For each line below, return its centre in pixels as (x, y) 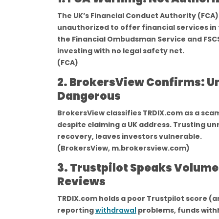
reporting (76, 210)
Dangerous (89, 96)
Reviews (81, 182)
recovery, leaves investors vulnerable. (130, 136)
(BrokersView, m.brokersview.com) (123, 148)
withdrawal (116, 210)
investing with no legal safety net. (121, 51)
